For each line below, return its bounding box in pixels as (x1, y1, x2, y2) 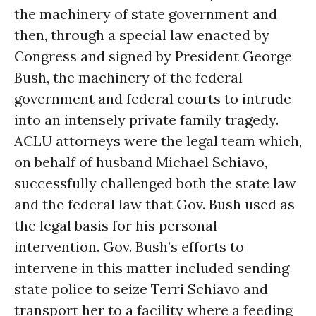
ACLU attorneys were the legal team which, (14, 132, 302, 150)
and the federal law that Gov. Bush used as (14, 195, 295, 213)
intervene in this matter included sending (14, 259, 289, 276)
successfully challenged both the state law (14, 174, 296, 192)
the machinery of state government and (14, 5, 277, 23)
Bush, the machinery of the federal (14, 68, 243, 86)
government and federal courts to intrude (14, 90, 291, 107)
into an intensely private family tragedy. (14, 111, 279, 128)
